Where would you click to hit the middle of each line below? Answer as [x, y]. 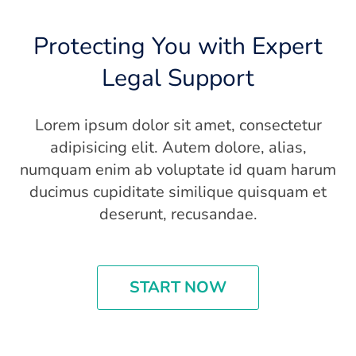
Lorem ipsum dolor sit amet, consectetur [178, 125]
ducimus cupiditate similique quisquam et [178, 192]
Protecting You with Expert [178, 46]
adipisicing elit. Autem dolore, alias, [178, 147]
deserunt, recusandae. [178, 214]
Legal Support [178, 78]
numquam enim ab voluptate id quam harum [178, 169]
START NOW [178, 287]
